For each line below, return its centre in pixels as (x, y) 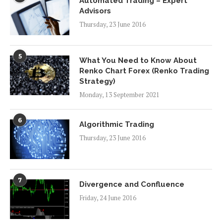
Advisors (95, 11)
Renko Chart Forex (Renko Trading (144, 71)
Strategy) (97, 82)
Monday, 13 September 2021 (119, 95)
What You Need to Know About (138, 61)
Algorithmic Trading (117, 125)
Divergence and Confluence (132, 185)
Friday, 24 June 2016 (108, 198)
